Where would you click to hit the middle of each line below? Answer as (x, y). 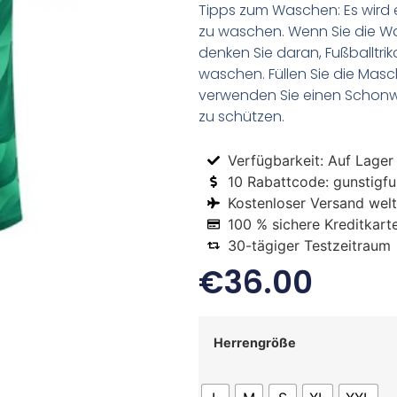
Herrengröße (255, 343)
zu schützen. (241, 117)
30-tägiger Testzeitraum (309, 245)
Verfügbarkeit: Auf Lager (310, 160)
